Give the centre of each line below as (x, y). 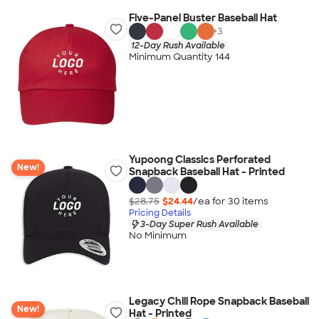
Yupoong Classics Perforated (199, 159)
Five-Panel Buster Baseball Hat (203, 18)
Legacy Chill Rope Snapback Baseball (219, 301)
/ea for (210, 201)
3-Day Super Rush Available (199, 224)
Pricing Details (159, 213)
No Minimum (157, 236)
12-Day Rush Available (178, 45)
